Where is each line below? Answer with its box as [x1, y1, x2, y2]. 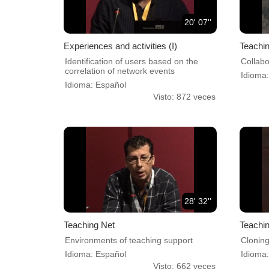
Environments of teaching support [65, 235, 193, 245]
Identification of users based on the [65, 56, 198, 66]
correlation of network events [65, 65, 175, 76]
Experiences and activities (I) [64, 40, 177, 51]
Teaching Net [64, 219, 115, 230]
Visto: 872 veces [153, 91, 216, 101]
